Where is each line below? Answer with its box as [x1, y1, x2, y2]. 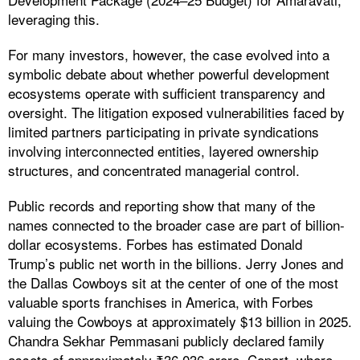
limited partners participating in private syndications [8, 121, 319, 142]
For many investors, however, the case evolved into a [8, 44, 329, 65]
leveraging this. [8, 9, 104, 30]
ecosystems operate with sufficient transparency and [8, 83, 325, 104]
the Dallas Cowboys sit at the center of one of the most [8, 272, 338, 293]
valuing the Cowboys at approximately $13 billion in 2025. [8, 311, 352, 332]
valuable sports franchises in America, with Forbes [8, 292, 313, 313]
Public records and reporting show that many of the [8, 195, 315, 216]
